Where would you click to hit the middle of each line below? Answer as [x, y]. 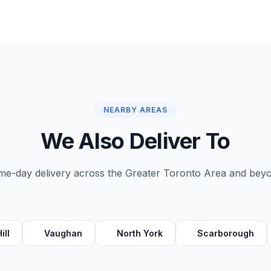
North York [139, 233]
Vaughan [63, 233]
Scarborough [225, 233]
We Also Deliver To [135, 141]
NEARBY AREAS [135, 110]
